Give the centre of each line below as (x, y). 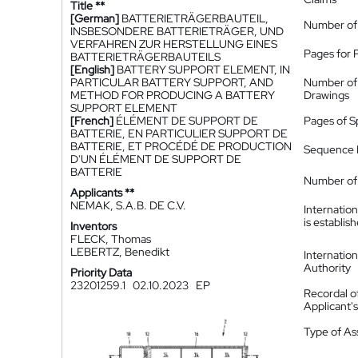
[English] (92, 70)
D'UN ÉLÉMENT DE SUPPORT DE (156, 159)
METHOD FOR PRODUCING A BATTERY (173, 95)
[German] (95, 18)
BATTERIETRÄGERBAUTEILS (145, 57)
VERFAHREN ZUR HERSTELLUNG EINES (174, 44)
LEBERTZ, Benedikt (120, 252)
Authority (327, 268)
